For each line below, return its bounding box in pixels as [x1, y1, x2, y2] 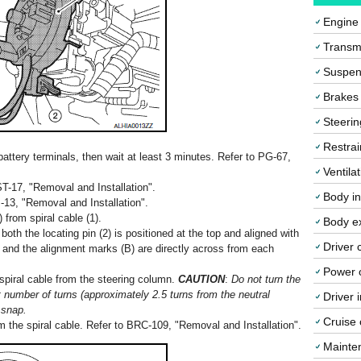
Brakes [323, 90, 359, 103]
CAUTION [178, 273, 225, 285]
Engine [323, 15, 359, 28]
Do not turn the [228, 273, 301, 285]
